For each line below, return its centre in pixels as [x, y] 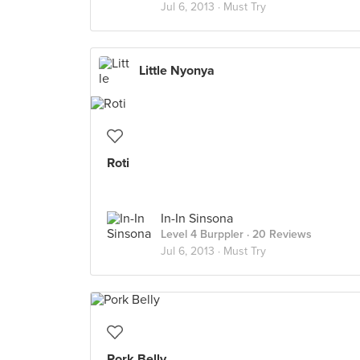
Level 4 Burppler [202, 234]
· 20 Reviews [278, 234]
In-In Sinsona [197, 219]
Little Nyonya [177, 71]
